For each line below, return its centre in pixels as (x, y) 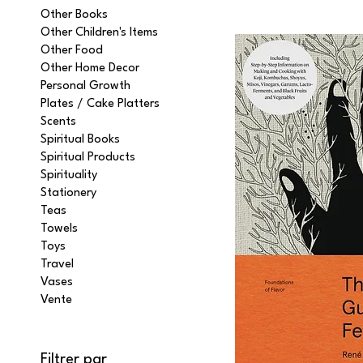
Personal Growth (85, 87)
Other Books (74, 15)
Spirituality (69, 176)
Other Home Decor (90, 69)
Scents (58, 122)
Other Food (72, 51)
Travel (57, 265)
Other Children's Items (99, 33)
